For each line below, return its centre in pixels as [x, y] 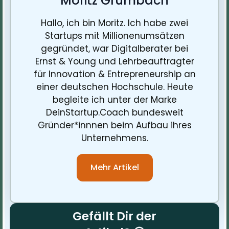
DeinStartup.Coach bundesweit [114, 112]
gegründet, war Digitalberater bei [114, 48]
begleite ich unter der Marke [114, 99]
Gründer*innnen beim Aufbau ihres [114, 125]
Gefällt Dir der [114, 216]
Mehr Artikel [114, 167]
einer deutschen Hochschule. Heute [114, 87]
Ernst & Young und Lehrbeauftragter [114, 61]
